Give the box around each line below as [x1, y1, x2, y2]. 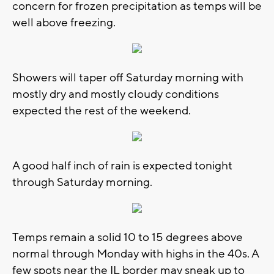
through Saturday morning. [12, 174, 152, 190]
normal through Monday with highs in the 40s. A [12, 246, 259, 261]
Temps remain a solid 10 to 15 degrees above [12, 229, 243, 245]
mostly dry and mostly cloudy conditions [12, 86, 219, 102]
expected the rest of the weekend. [12, 103, 191, 118]
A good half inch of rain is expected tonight [12, 158, 232, 173]
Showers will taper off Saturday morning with [12, 70, 243, 85]
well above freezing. [12, 15, 116, 30]
